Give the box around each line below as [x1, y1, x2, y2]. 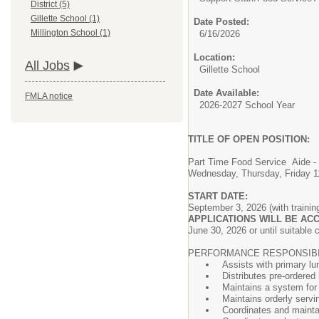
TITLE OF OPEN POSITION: [188, 134, 310, 145]
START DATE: [188, 191, 248, 202]
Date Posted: [194, 16, 249, 27]
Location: [194, 52, 235, 63]
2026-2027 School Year [199, 100, 295, 110]
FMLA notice [25, 91, 73, 102]
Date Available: [194, 88, 259, 98]
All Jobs [25, 58, 70, 73]
